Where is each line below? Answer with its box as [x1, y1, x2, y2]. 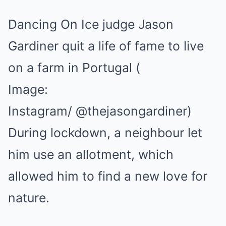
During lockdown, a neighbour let [8, 125, 202, 140]
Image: [8, 82, 48, 97]
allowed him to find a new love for [8, 168, 207, 184]
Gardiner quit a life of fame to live [8, 38, 204, 53]
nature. [8, 190, 49, 205]
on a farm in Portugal [8, 60, 132, 75]
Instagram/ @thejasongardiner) [8, 103, 192, 119]
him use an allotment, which [8, 147, 174, 162]
